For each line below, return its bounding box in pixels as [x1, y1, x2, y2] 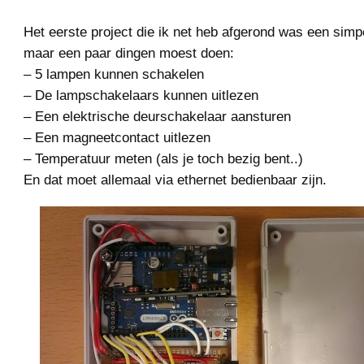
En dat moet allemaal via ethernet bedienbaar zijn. [24, 171, 327, 188]
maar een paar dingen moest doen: [24, 45, 234, 61]
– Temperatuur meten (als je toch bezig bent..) [24, 150, 303, 167]
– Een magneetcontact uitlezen [24, 129, 210, 145]
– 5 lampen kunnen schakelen [24, 66, 204, 82]
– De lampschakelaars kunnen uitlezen [24, 87, 258, 103]
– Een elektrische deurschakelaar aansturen [24, 108, 291, 124]
